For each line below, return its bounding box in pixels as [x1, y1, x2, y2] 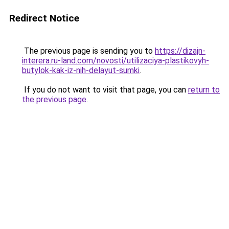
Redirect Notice [9, 12, 79, 24]
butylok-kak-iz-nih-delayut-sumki [22, 65, 140, 75]
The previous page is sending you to [22, 46, 155, 56]
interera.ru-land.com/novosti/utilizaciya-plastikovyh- [22, 56, 209, 65]
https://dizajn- [155, 46, 205, 56]
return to [188, 85, 220, 95]
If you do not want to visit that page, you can [22, 85, 188, 95]
